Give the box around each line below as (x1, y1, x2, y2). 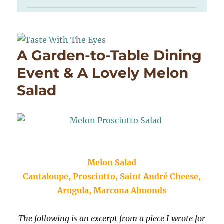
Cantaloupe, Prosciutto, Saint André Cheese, (23, 171, 201, 181)
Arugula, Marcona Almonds (57, 185, 166, 195)
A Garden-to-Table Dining (17, 46, 202, 64)
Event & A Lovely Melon (17, 64, 189, 81)
